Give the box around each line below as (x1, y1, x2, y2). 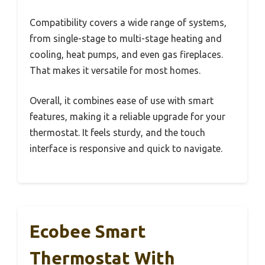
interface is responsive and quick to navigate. (30, 143, 222, 154)
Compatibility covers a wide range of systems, (30, 17, 227, 28)
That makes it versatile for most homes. (30, 65, 201, 76)
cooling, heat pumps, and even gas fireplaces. (30, 49, 223, 60)
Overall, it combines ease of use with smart (30, 95, 214, 106)
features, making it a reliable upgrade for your (30, 111, 225, 122)
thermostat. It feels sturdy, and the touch (30, 127, 205, 138)
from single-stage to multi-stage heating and (30, 33, 222, 44)
